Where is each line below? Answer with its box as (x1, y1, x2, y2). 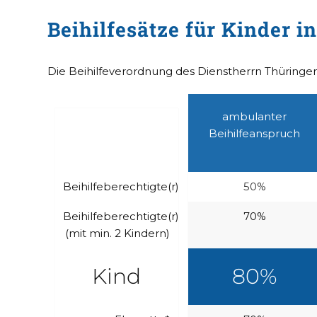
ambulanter (222, 109, 287, 123)
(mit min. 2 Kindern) (65, 226, 170, 240)
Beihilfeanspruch (209, 126, 300, 140)
